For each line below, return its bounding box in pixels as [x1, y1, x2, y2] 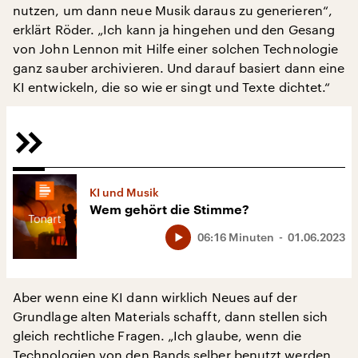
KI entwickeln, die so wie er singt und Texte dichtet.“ [13, 79, 331, 94]
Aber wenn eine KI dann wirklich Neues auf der [13, 289, 297, 305]
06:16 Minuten [197, 230, 274, 245]
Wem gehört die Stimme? [89, 204, 249, 217]
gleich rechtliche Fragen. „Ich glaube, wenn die [13, 328, 301, 344]
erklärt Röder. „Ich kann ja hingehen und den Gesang [13, 22, 336, 37]
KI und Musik [89, 185, 159, 200]
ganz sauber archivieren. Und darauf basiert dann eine [13, 60, 345, 75]
